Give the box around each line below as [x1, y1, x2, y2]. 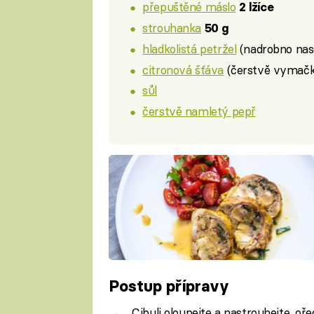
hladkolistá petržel [142, 41, 237, 56]
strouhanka [142, 20, 202, 36]
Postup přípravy [108, 276, 229, 296]
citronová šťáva [142, 62, 224, 77]
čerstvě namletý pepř [142, 104, 256, 119]
